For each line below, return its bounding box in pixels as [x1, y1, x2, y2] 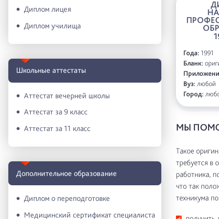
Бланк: [183, 59, 203, 67]
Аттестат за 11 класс [24, 124, 90, 133]
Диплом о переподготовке [24, 194, 110, 203]
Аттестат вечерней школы [24, 90, 110, 100]
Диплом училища [24, 21, 81, 30]
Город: [183, 89, 204, 98]
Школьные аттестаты [16, 66, 86, 75]
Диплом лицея [24, 4, 71, 14]
